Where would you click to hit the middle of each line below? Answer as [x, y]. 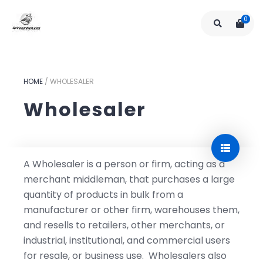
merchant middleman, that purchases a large [129, 179]
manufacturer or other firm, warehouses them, [131, 210]
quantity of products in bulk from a [103, 195]
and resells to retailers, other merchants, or [124, 225]
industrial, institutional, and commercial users [127, 240]
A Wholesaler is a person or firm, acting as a [124, 164]
